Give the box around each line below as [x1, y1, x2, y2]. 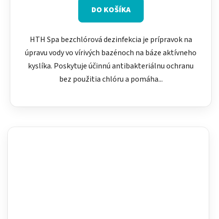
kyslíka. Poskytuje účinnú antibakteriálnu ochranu [28, 61, 194, 72]
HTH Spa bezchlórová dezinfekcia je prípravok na [29, 34, 192, 45]
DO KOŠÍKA [91, 4, 131, 16]
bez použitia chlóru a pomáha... [59, 74, 163, 85]
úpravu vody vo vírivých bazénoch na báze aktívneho [25, 47, 197, 59]
